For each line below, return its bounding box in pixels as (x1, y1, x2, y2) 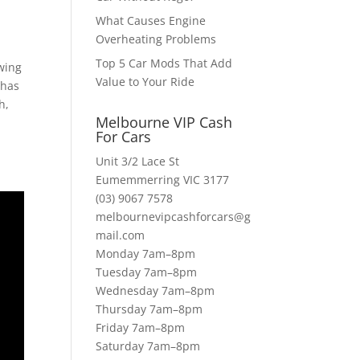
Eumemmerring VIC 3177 (96, 172, 230, 188)
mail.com (96, 227, 145, 243)
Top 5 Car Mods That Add (96, 55, 233, 72)
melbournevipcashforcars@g (96, 209, 252, 225)
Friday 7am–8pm (96, 320, 186, 336)
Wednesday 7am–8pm (96, 283, 215, 299)
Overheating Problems (96, 31, 217, 47)
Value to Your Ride (96, 74, 195, 90)
